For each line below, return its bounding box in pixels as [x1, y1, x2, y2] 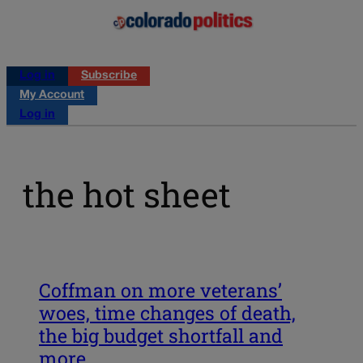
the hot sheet [23, 172, 231, 217]
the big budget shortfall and [39, 322, 283, 348]
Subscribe [81, 70, 137, 81]
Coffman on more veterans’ [39, 277, 282, 302]
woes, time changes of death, [39, 300, 296, 325]
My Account [19, 89, 84, 100]
